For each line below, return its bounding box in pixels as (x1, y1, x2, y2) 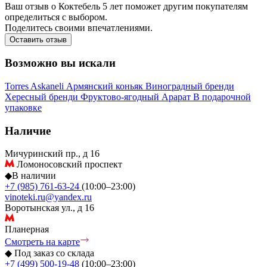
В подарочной (193, 91, 251, 102)
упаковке (5, 102, 42, 113)
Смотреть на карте (5, 237, 80, 247)
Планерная (5, 224, 49, 235)
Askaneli (30, 80, 66, 91)
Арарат (162, 91, 193, 102)
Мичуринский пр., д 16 (5, 148, 100, 159)
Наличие (5, 124, 51, 137)
